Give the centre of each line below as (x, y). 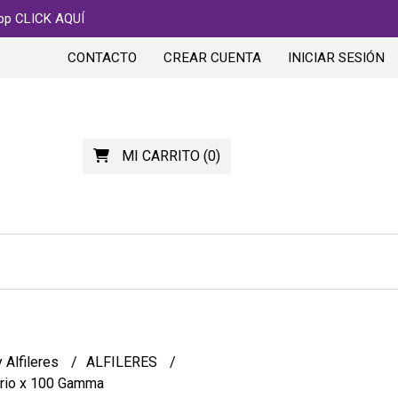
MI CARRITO (160, 155)
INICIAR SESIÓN (336, 58)
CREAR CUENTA (212, 58)
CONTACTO (102, 58)
